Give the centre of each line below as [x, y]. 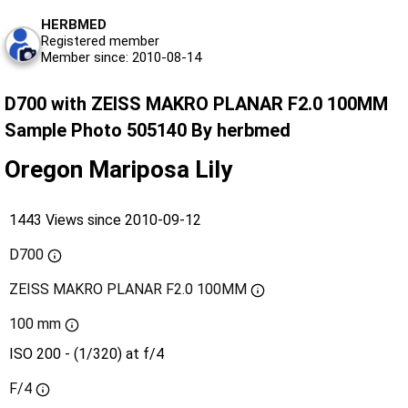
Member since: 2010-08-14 [121, 58]
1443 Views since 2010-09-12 [105, 220]
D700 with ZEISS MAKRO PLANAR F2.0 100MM [196, 104]
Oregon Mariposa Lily [118, 170]
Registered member [100, 41]
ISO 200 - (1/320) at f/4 [87, 354]
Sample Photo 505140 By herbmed [148, 131]
